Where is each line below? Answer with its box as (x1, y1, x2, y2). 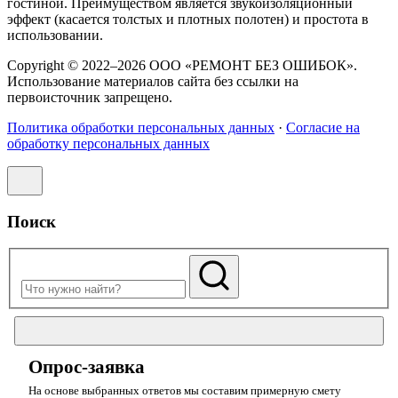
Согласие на (286, 120, 360, 136)
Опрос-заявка (28, 356, 145, 378)
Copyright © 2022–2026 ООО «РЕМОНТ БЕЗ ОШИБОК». (7, 58, 357, 74)
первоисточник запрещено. (7, 90, 172, 106)
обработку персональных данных (7, 136, 210, 152)
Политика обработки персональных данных (7, 120, 275, 136)
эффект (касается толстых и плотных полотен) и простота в (7, 12, 369, 28)
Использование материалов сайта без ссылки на (7, 74, 298, 90)
